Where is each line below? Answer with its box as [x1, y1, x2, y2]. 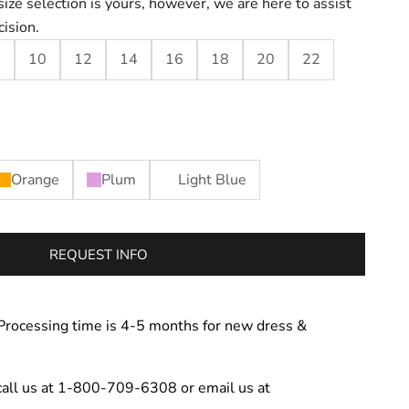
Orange [11, 169, 59, 190]
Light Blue [178, 169, 246, 190]
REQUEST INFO [49, 245, 148, 264]
